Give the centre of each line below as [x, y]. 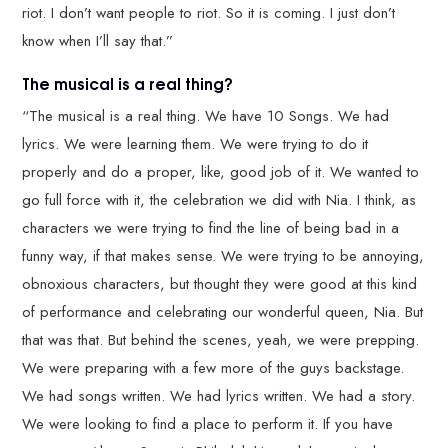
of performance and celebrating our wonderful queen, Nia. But [223, 311]
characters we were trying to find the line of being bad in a [211, 227]
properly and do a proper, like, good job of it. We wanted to [221, 171]
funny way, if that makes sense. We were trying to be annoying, [223, 255]
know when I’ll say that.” [98, 41]
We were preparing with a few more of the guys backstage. [213, 367]
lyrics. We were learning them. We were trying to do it [195, 143]
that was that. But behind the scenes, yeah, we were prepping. [221, 339]
